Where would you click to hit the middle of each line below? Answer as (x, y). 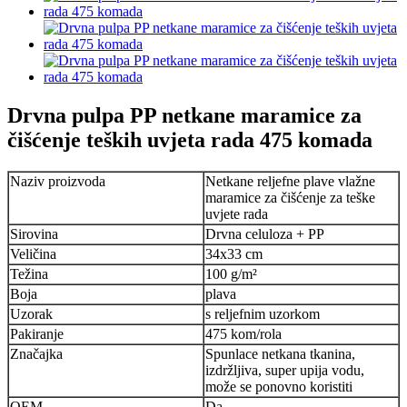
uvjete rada (237, 213)
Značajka (36, 353)
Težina (29, 273)
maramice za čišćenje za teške (290, 197)
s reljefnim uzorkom (263, 313)
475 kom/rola (243, 333)
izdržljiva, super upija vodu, (285, 370)
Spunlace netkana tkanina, (280, 353)
